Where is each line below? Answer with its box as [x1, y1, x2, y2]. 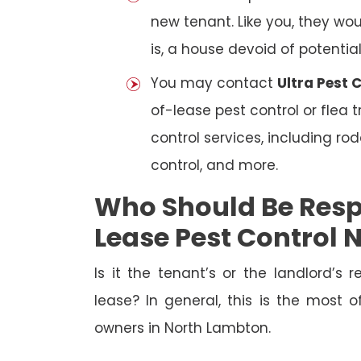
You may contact [151, 73, 277, 93]
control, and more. [151, 156, 278, 176]
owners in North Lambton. [94, 318, 271, 338]
